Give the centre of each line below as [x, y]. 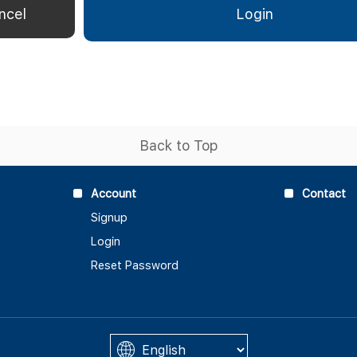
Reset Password [135, 265]
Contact [324, 193]
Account [114, 193]
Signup [109, 217]
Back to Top [178, 145]
